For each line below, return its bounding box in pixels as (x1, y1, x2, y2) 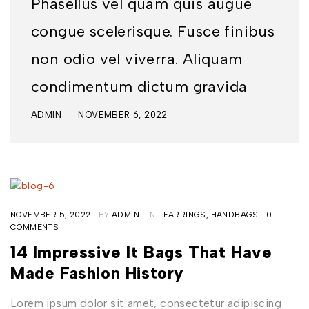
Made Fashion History (10, 263, 185, 283)
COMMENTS (10, 222, 59, 232)
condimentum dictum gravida (31, 77, 248, 97)
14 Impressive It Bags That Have (10, 242, 272, 263)
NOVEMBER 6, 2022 (78, 109, 168, 121)
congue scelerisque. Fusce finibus (31, 22, 275, 41)
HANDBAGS (210, 210, 259, 220)
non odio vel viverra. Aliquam (31, 50, 243, 69)
